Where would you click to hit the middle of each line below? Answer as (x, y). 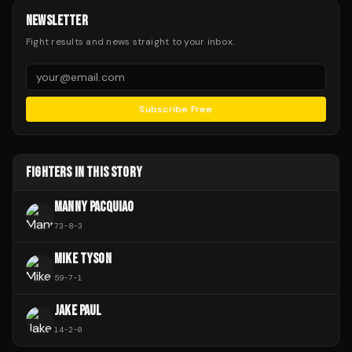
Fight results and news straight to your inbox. (130, 42)
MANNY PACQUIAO (94, 207)
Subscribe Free (176, 110)
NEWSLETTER (57, 21)
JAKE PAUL (78, 311)
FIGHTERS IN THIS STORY (84, 173)
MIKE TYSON (83, 259)
